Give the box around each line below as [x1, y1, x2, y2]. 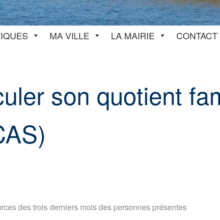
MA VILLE [50, 29, 89, 42]
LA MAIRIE [111, 29, 155, 42]
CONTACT [176, 29, 218, 42]
